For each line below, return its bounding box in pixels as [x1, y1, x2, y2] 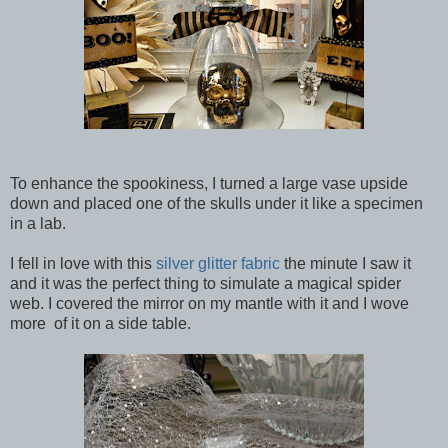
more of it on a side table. [10, 314, 191, 332]
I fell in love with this [10, 254, 156, 272]
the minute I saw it [280, 254, 411, 272]
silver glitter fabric [156, 254, 280, 272]
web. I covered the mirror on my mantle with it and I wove [10, 294, 409, 312]
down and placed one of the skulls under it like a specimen [10, 194, 423, 212]
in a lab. [10, 214, 66, 232]
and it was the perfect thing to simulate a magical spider [10, 274, 401, 292]
